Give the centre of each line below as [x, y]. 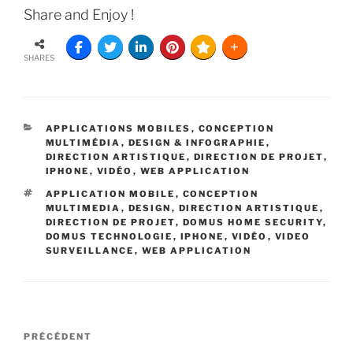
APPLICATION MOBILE [110, 193]
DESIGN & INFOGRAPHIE [197, 142]
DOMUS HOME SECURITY [253, 222]
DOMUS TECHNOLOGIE [109, 236]
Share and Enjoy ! [79, 14]
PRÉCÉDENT [58, 336]
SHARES [39, 57]
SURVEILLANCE [90, 250]
